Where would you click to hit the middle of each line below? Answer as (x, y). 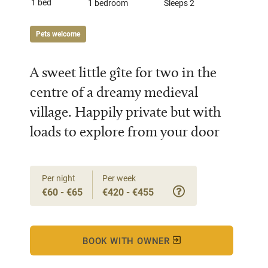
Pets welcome (58, 34)
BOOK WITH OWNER (128, 240)
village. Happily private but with (125, 112)
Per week (119, 178)
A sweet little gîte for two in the (123, 72)
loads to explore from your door (125, 131)
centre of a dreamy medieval (114, 92)
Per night (59, 178)
